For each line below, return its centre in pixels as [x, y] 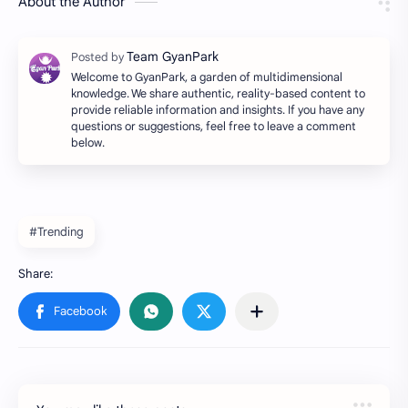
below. [88, 143]
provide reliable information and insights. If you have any [218, 110]
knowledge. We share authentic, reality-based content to [218, 93]
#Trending [56, 231]
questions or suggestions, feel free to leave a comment [214, 126]
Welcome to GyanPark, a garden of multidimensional [207, 77]
